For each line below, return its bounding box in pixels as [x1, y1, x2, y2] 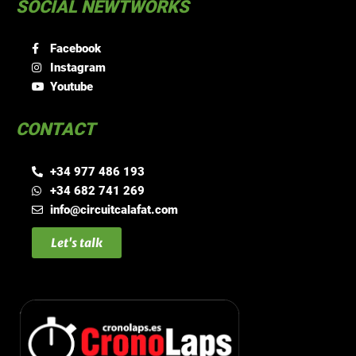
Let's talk [51, 234, 103, 250]
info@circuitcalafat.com [49, 202, 178, 217]
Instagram [49, 60, 106, 75]
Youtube [49, 79, 93, 95]
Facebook [49, 41, 101, 56]
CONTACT [16, 119, 95, 140]
